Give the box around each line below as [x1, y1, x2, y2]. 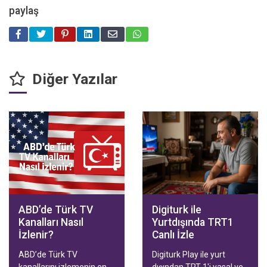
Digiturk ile [152, 204, 201, 216]
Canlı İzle [152, 229, 194, 241]
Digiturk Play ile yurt [152, 250, 225, 260]
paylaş [9, 5, 39, 17]
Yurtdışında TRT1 [152, 216, 234, 229]
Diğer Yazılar [29, 70, 117, 88]
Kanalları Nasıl [18, 216, 83, 229]
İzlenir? [18, 229, 54, 241]
